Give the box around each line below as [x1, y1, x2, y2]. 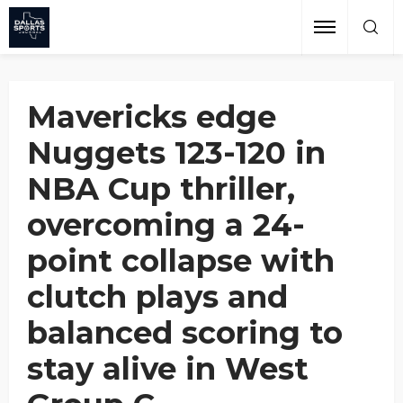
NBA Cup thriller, [27, 170, 295, 208]
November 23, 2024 [36, 40, 122, 51]
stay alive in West [27, 350, 309, 388]
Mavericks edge [27, 98, 276, 136]
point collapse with [27, 242, 335, 280]
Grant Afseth [23, 27, 86, 39]
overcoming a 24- [27, 206, 305, 244]
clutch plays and [27, 278, 288, 316]
